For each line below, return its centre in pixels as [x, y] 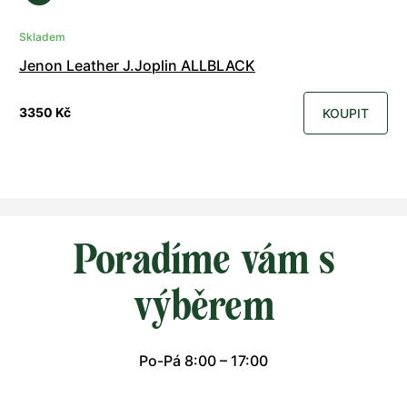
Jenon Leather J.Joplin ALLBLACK [137, 65]
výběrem [203, 305]
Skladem [42, 36]
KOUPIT [346, 113]
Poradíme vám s [203, 259]
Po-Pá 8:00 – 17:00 [203, 360]
